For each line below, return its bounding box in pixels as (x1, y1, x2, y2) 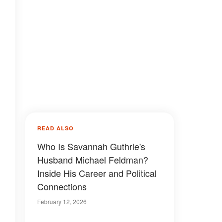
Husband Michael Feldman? (37, 153, 148, 166)
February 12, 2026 (37, 197, 87, 206)
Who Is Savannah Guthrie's (37, 140, 145, 153)
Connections (37, 180, 87, 193)
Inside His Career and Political (37, 166, 157, 179)
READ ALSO (37, 124, 74, 132)
